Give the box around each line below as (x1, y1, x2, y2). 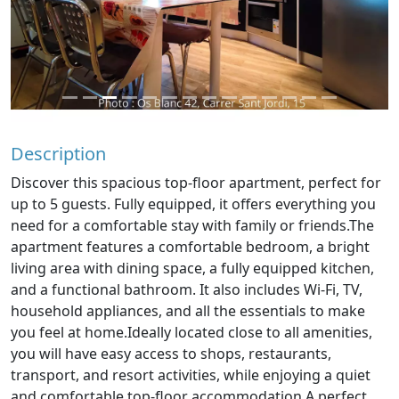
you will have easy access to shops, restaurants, (11, 344, 331, 363)
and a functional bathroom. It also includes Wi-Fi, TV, (11, 280, 362, 299)
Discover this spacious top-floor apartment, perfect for (11, 173, 381, 192)
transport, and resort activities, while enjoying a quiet (11, 365, 370, 385)
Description (11, 142, 106, 166)
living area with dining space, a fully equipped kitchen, (11, 258, 374, 278)
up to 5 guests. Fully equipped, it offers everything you (11, 194, 376, 214)
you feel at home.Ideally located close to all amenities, (11, 322, 372, 342)
